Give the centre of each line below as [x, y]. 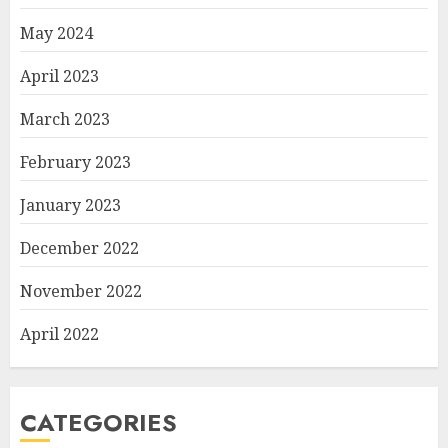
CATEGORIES [98, 422]
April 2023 [59, 75]
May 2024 [56, 32]
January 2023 [70, 204]
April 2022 [59, 333]
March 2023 [65, 118]
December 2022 [79, 247]
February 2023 [75, 161]
